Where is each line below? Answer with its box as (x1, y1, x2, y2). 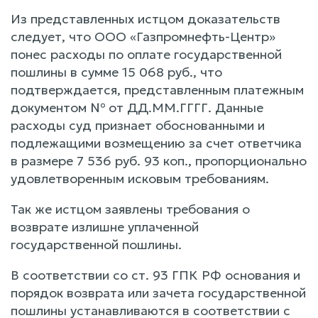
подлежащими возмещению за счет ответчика (11, 134, 302, 151)
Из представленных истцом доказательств (11, 10, 280, 27)
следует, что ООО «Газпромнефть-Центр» (11, 28, 275, 45)
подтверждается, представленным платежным (11, 81, 304, 98)
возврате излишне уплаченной (11, 218, 199, 235)
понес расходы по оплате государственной (11, 45, 282, 62)
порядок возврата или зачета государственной (11, 284, 306, 301)
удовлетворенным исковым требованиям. (11, 170, 269, 187)
